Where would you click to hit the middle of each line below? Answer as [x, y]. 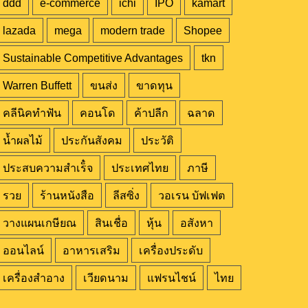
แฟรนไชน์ [171, 278]
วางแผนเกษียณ [39, 223]
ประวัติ [157, 141]
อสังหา [196, 223]
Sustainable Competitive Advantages [92, 58]
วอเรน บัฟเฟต [191, 196]
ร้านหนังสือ [67, 196]
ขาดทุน [154, 86]
